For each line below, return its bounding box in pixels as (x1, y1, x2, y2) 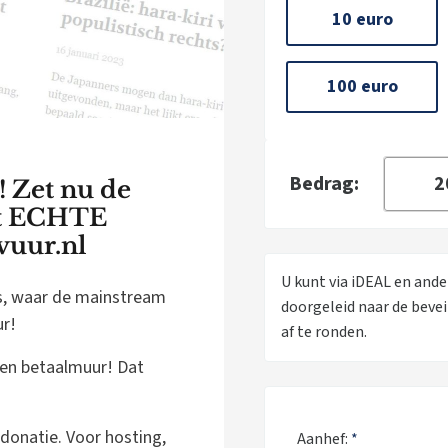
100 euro (326, 74, 398, 99)
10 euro (331, 7, 393, 32)
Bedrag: (289, 170, 359, 198)
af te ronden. (281, 321, 367, 343)
